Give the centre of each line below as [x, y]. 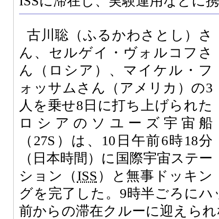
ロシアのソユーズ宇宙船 [116, 123]
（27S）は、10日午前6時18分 [116, 140]
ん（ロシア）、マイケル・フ [116, 70]
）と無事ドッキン [155, 175]
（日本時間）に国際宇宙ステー [116, 158]
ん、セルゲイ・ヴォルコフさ [116, 52]
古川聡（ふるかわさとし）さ [120, 35]
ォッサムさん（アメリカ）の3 [116, 88]
